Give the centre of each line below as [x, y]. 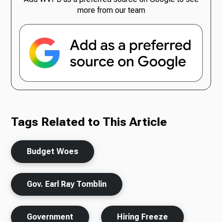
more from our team [111, 10]
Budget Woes [53, 151]
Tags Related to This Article [89, 122]
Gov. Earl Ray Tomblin [67, 184]
